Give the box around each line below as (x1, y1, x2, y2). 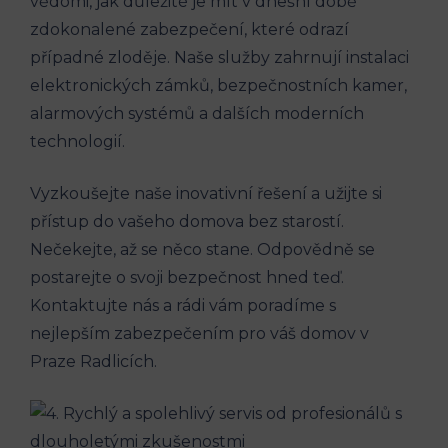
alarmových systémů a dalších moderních (30, 103, 364, 123)
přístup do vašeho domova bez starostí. (30, 211, 344, 231)
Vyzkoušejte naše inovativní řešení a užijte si (30, 183, 382, 203)
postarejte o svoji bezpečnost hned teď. (30, 267, 344, 287)
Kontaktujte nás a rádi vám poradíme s (30, 295, 336, 315)
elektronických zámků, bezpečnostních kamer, (30, 75, 407, 95)
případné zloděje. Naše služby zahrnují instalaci (30, 47, 409, 67)
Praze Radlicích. (30, 351, 157, 371)
